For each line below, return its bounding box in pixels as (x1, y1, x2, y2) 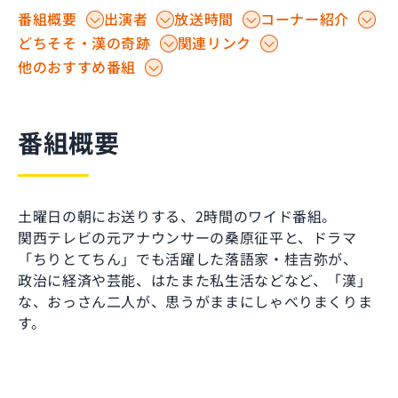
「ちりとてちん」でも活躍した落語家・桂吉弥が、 (18, 247, 358, 269)
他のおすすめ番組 (18, 55, 137, 77)
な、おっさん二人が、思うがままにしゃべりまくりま (18, 290, 373, 312)
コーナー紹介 (260, 7, 349, 29)
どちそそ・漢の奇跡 (18, 31, 151, 53)
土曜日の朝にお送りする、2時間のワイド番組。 (18, 204, 338, 227)
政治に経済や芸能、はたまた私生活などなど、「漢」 (18, 268, 372, 291)
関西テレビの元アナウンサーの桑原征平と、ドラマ (18, 226, 357, 248)
